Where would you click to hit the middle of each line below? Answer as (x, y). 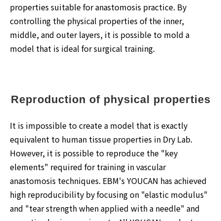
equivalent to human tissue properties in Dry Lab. (101, 139)
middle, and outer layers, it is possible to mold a (100, 34)
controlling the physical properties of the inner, (97, 20)
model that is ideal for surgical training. (82, 48)
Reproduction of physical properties (110, 99)
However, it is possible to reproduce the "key (94, 153)
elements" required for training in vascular (88, 166)
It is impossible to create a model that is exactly (99, 125)
